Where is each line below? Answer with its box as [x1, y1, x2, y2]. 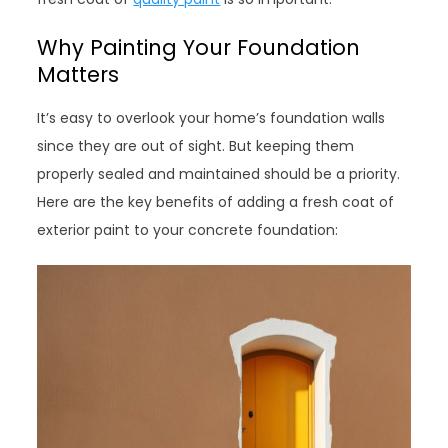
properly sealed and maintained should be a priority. [37, 164, 401, 184]
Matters [37, 60, 120, 89]
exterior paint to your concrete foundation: [37, 220, 339, 240]
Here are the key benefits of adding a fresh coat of [37, 192, 395, 212]
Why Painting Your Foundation [37, 33, 361, 62]
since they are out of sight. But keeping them [37, 136, 355, 156]
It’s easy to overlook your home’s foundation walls [37, 108, 386, 128]
